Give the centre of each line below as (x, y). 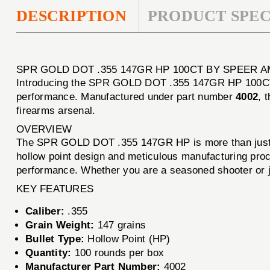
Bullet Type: (55, 239)
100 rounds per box (118, 253)
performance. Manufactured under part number (126, 97)
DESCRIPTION (71, 16)
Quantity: (49, 253)
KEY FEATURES (55, 189)
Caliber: (45, 212)
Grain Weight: (60, 225)
